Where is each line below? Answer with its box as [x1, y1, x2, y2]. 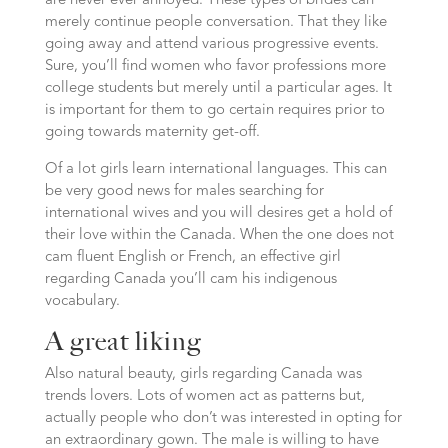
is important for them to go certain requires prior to [44, 103, 385, 118]
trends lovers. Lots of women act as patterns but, [44, 389, 365, 404]
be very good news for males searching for [44, 184, 324, 199]
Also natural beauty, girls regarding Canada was [44, 367, 362, 382]
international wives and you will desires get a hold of [44, 206, 392, 221]
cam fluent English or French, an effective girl [44, 250, 341, 265]
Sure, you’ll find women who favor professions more [44, 59, 386, 74]
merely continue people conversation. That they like [44, 15, 387, 30]
